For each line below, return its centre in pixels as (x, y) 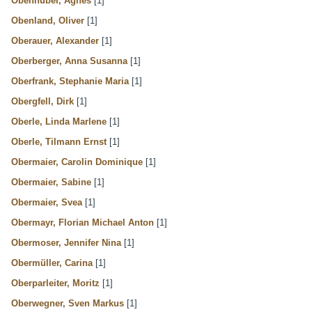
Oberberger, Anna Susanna (69, 61)
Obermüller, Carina (52, 263)
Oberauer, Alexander (55, 40)
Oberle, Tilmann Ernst (59, 141)
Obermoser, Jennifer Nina (66, 242)
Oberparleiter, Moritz (55, 283)
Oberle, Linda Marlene (59, 121)
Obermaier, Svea (47, 202)
